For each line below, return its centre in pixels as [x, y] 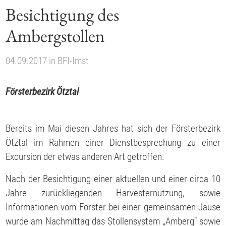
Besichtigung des [63, 14]
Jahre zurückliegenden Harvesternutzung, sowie [113, 193]
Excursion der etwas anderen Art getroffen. [85, 157]
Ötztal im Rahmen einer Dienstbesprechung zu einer [113, 143]
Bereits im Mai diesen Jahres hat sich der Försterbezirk [113, 129]
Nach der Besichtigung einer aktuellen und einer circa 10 [113, 179]
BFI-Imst [73, 61]
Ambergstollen [55, 36]
